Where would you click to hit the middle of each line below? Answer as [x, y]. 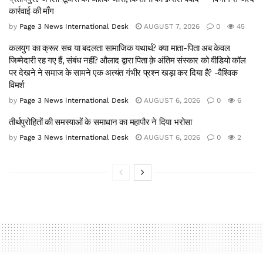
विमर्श [17, 85]
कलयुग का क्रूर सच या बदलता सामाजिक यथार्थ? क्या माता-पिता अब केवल [119, 48]
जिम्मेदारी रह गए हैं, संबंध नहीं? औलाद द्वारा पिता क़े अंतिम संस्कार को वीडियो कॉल [127, 60]
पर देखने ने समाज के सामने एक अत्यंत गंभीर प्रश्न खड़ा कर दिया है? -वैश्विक [123, 73]
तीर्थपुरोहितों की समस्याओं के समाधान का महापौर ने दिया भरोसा [100, 122]
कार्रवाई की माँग [31, 11]
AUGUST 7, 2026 [171, 27]
